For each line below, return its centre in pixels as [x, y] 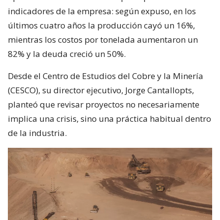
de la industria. [37, 133]
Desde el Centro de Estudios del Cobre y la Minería [106, 76]
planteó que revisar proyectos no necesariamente [104, 104]
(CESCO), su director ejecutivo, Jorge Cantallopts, [101, 90]
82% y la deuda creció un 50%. [67, 54]
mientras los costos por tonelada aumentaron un [103, 39]
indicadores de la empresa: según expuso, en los [102, 11]
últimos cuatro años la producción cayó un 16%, [101, 25]
